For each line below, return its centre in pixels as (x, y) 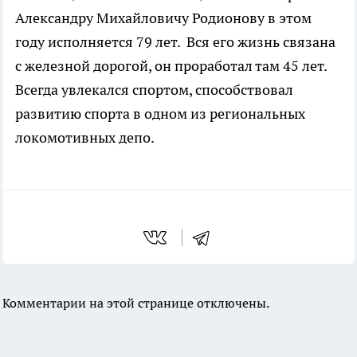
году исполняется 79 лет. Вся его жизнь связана (175, 41)
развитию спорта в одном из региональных (160, 113)
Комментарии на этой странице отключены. (136, 302)
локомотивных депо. (85, 137)
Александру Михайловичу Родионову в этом (163, 18)
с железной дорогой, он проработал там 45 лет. (171, 65)
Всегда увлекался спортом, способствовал (154, 89)
